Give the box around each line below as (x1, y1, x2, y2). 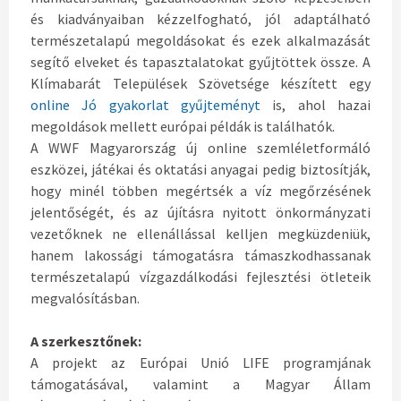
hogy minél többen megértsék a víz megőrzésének (30, 182, 371, 200)
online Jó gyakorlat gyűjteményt (30, 96, 260, 115)
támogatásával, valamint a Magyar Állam (30, 375, 371, 394)
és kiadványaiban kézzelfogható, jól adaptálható (30, 10, 371, 29)
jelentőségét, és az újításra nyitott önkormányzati (30, 203, 371, 222)
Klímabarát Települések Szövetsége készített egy (30, 74, 371, 93)
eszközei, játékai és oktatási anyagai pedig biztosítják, (30, 160, 371, 179)
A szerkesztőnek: (30, 332, 141, 351)
